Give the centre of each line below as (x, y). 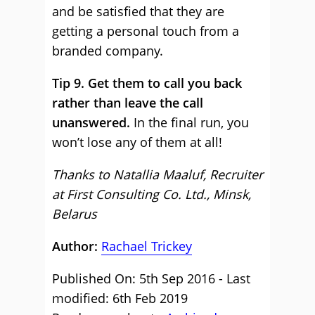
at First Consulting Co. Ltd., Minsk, (152, 194)
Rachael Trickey (147, 246)
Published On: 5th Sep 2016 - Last (151, 278)
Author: (77, 246)
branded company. (108, 51)
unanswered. (91, 122)
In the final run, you (189, 122)
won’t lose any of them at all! (137, 142)
